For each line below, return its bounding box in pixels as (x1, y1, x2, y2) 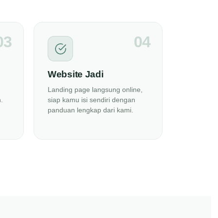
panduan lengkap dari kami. (48, 106, 133, 114)
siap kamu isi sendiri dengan (48, 96, 135, 104)
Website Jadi (48, 69, 104, 79)
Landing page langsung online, (48, 86, 143, 93)
